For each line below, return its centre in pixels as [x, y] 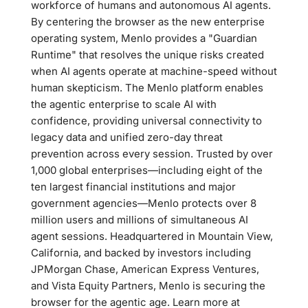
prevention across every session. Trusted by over [152, 154]
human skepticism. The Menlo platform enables [147, 88]
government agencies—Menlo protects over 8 [144, 203]
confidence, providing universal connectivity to [146, 121]
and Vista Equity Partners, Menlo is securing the [148, 286]
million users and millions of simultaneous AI [140, 220]
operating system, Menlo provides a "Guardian [144, 38]
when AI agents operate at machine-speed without [154, 71]
